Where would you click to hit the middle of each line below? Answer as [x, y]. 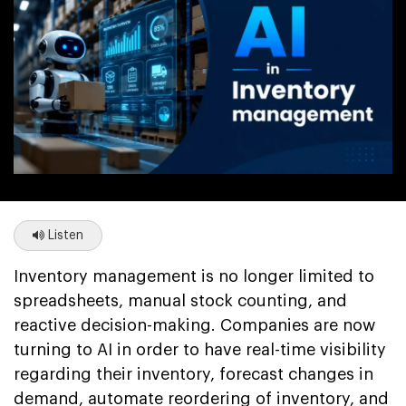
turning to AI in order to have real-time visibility [200, 349]
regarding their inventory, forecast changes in [193, 374]
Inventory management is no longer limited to [194, 276]
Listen [64, 235]
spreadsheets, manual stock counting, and [180, 300]
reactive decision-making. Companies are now [194, 325]
